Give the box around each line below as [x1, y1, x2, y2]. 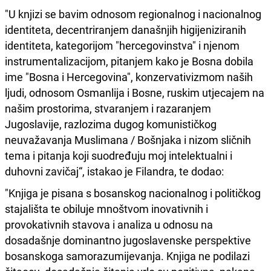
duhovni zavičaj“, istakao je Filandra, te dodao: [5, 163, 224, 178]
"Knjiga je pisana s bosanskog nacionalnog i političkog [5, 185, 261, 200]
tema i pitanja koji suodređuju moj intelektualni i [5, 148, 232, 163]
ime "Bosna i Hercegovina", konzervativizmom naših [5, 69, 253, 84]
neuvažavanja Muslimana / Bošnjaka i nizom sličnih [5, 132, 251, 147]
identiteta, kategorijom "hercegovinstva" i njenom [5, 38, 240, 53]
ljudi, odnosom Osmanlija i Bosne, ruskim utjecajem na [5, 85, 264, 100]
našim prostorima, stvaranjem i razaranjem [5, 100, 211, 116]
